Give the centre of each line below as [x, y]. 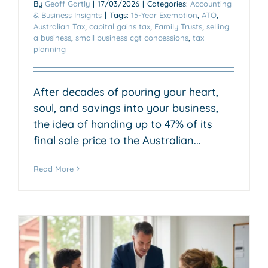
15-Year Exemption [164, 15]
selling [218, 26]
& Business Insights [68, 15]
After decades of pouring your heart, [126, 92]
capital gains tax [120, 26]
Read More [54, 168]
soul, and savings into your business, [126, 108]
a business [52, 37]
